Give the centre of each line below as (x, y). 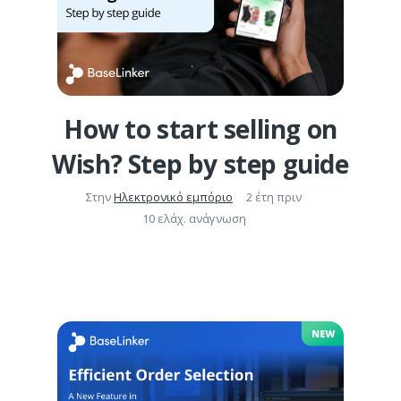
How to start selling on (200, 128)
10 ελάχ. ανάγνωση (194, 218)
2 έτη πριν (274, 196)
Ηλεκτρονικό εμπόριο (173, 196)
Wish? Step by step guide (200, 163)
